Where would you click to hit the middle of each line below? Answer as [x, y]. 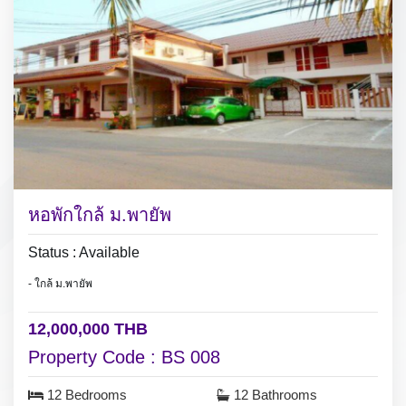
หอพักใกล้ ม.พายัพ [100, 214]
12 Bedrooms [85, 395]
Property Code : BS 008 [124, 357]
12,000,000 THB [88, 329]
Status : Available [84, 252]
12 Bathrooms [274, 395]
